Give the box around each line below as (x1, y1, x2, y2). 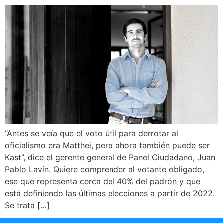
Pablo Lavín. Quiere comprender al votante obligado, (5, 164, 204, 175)
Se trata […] (5, 200, 50, 211)
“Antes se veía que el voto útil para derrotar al (5, 128, 178, 139)
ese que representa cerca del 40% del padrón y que (5, 176, 200, 187)
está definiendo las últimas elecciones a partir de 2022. (5, 188, 215, 199)
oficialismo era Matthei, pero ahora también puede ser (5, 140, 210, 151)
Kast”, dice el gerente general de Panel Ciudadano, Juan (5, 152, 215, 163)
